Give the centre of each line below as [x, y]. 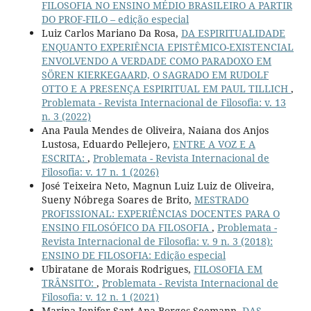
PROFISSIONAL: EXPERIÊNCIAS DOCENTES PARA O [160, 214]
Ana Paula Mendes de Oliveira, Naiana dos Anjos [155, 131]
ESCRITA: [64, 158]
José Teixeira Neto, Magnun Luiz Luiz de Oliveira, [158, 186]
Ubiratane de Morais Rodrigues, [117, 269]
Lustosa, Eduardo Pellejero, [107, 144]
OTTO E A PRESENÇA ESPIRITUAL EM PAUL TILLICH [166, 89]
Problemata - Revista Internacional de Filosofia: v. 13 [163, 103]
